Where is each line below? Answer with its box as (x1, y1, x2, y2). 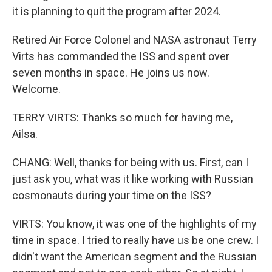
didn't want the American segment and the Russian (12, 250, 257, 263)
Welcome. (12, 83, 61, 95)
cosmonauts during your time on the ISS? (12, 189, 211, 202)
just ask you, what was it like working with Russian (12, 172, 253, 185)
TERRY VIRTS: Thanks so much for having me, (12, 111, 233, 124)
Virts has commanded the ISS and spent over (12, 50, 229, 63)
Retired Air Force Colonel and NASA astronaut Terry (12, 33, 257, 46)
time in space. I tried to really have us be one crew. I (12, 234, 259, 246)
